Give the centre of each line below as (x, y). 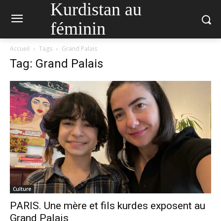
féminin (78, 29)
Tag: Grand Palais (56, 64)
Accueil (20, 49)
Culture (22, 189)
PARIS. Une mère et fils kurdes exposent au (108, 206)
